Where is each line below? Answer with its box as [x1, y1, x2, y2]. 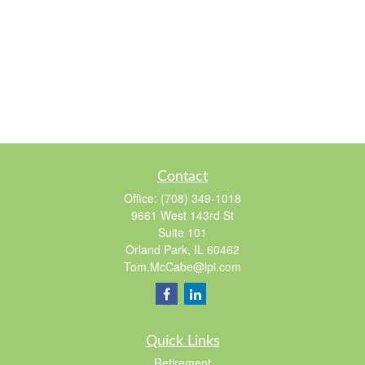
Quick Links [145, 334, 220, 349]
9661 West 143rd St [131, 207, 234, 223]
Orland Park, [125, 241, 191, 257]
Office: [124, 190, 161, 206]
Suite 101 [158, 224, 207, 240]
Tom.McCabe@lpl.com [124, 258, 241, 275]
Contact [157, 169, 208, 184]
